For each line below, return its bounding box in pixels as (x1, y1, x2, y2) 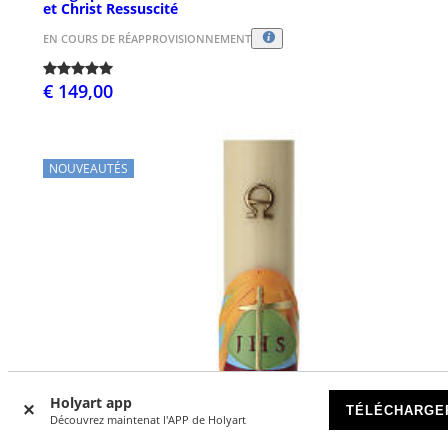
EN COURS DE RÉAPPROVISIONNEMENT (43, 31, 251, 47)
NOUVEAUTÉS (49, 160, 128, 178)
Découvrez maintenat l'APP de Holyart (50, 412, 246, 427)
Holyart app (50, 393, 132, 412)
